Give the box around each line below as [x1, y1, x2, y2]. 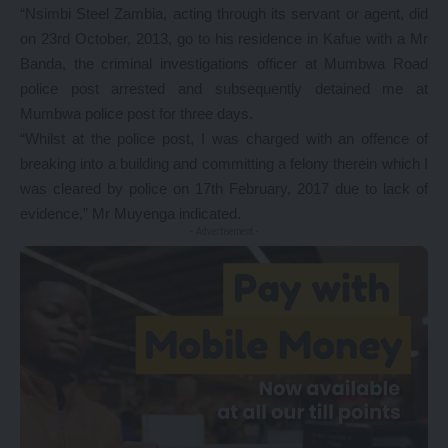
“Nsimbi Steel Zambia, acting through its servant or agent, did [20, 5, 428, 22]
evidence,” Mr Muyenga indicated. [20, 205, 241, 222]
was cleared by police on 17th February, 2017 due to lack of [20, 180, 428, 197]
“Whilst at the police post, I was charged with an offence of [20, 130, 428, 147]
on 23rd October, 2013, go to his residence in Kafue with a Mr [20, 30, 428, 47]
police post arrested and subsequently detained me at [20, 80, 428, 97]
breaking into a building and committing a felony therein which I [20, 155, 428, 172]
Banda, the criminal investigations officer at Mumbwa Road [20, 55, 428, 72]
